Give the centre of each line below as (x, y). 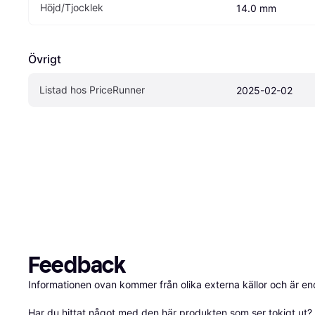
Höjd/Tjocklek (72, 8)
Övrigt (45, 59)
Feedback (77, 265)
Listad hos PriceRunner (92, 90)
